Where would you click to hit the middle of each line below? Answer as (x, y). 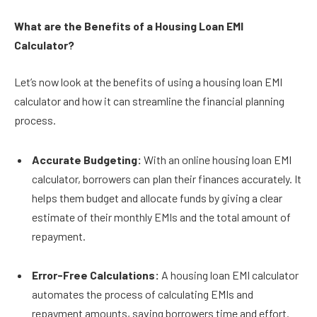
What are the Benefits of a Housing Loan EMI (129, 26)
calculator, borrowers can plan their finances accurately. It (167, 178)
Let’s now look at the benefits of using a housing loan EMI (148, 81)
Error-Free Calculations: (97, 275)
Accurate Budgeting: (88, 159)
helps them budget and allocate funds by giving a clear (157, 197)
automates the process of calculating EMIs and (143, 294)
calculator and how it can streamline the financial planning (149, 100)
